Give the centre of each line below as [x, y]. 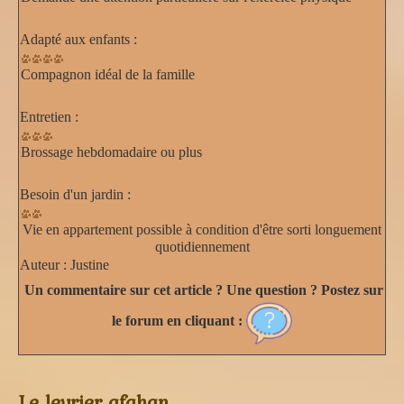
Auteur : [43, 264]
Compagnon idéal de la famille [108, 74]
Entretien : [49, 116]
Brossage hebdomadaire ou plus [111, 151]
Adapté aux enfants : [78, 39]
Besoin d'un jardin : [75, 194]
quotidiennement [202, 246]
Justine [88, 264]
